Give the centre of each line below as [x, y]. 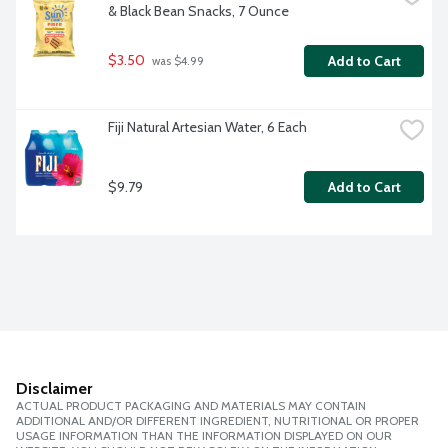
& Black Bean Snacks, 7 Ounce [198, 11]
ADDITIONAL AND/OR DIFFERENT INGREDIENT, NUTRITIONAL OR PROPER [217, 421]
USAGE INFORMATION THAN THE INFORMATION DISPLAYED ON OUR [204, 436]
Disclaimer [54, 389]
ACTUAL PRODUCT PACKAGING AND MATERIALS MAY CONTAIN [191, 406]
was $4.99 [176, 61]
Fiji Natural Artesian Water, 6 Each [207, 127]
